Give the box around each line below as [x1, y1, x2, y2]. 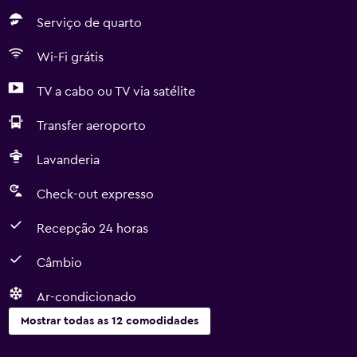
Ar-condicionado [37, 291, 136, 304]
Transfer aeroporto [37, 120, 146, 132]
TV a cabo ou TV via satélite [37, 85, 195, 98]
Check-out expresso [37, 188, 154, 201]
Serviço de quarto [37, 17, 142, 29]
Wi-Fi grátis [37, 51, 104, 64]
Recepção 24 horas [37, 222, 148, 235]
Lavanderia [37, 154, 100, 167]
